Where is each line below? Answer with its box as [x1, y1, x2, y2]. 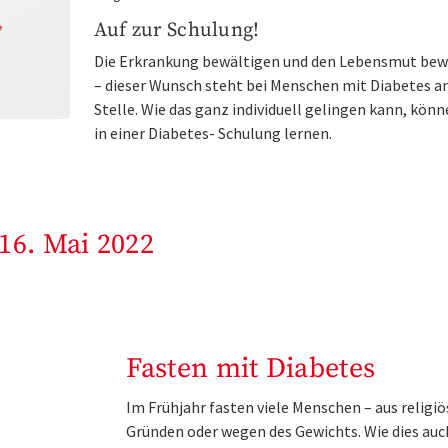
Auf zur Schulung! [93, 18, 260, 44]
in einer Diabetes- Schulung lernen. [93, 123, 332, 144]
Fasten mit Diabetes [125, 351, 376, 387]
